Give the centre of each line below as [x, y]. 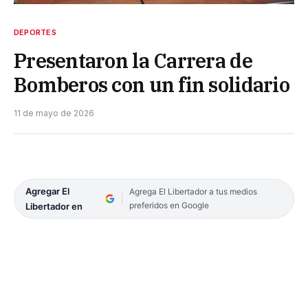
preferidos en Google [169, 205]
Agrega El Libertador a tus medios [193, 191]
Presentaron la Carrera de [133, 60]
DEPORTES [35, 32]
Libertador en [54, 206]
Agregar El [47, 191]
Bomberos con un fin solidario [152, 84]
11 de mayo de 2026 [54, 113]
